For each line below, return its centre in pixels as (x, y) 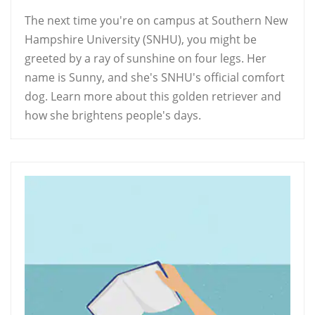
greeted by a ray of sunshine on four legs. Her (146, 59)
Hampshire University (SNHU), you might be (141, 40)
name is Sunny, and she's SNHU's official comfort (155, 78)
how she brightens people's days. (113, 116)
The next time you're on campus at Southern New (156, 21)
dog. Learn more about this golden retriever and (153, 97)
